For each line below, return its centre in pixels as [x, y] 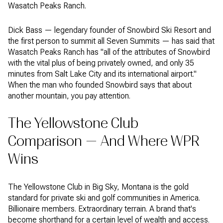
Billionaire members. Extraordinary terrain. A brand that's [102, 209]
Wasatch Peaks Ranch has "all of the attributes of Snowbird [109, 52]
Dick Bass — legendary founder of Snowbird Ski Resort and [110, 30]
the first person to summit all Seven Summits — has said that [111, 41]
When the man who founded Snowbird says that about [100, 85]
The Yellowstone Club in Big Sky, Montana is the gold [98, 187]
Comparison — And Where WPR [104, 141]
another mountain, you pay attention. [70, 96]
